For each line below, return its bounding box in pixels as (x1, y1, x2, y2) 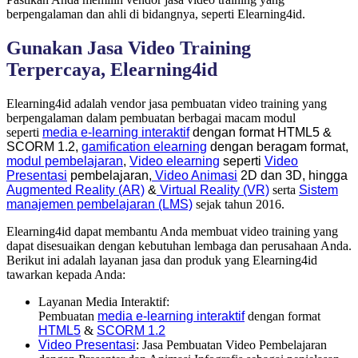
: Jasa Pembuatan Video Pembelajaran (136, 337, 327, 352)
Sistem (299, 182, 338, 197)
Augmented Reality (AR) (6, 182, 145, 197)
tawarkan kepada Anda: (6, 267, 125, 281)
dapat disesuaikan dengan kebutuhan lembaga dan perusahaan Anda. (6, 238, 352, 253)
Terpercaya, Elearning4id (6, 58, 217, 80)
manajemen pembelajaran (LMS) (6, 197, 193, 211)
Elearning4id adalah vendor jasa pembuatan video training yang (6, 96, 327, 110)
